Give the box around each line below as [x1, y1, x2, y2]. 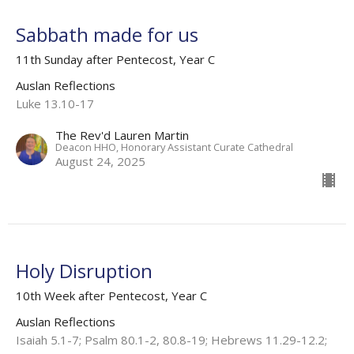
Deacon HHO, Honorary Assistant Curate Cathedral [55, 139, 293, 154]
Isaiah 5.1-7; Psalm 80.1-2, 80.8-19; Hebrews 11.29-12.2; [16, 331, 327, 348]
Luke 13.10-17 [16, 95, 94, 111]
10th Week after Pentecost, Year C [16, 287, 207, 303]
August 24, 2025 [55, 153, 145, 169]
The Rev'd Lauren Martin [55, 126, 189, 143]
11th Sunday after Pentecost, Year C [16, 51, 215, 67]
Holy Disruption [16, 257, 153, 284]
